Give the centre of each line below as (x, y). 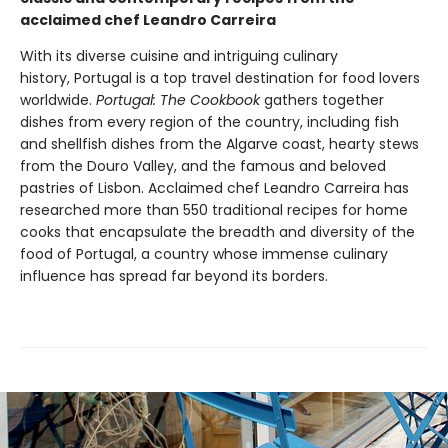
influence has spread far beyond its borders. (174, 275)
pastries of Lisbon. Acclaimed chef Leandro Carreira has (214, 187)
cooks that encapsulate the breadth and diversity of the (217, 231)
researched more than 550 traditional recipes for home (214, 209)
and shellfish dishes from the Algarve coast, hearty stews (219, 143)
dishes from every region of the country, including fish (209, 121)
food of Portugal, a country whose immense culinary (204, 253)
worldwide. (58, 99)
